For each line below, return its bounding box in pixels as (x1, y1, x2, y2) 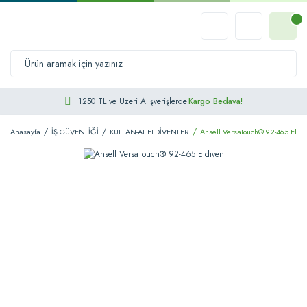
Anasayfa (10, 126, 40, 137)
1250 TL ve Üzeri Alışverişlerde (78, 95, 187, 108)
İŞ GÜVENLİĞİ (51, 126, 99, 137)
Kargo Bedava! (188, 95, 243, 108)
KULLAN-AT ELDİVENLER (110, 126, 189, 137)
